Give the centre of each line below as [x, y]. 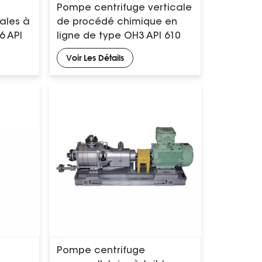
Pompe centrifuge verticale [124, 8]
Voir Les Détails [95, 57]
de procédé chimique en [117, 22]
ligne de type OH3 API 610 [118, 36]
